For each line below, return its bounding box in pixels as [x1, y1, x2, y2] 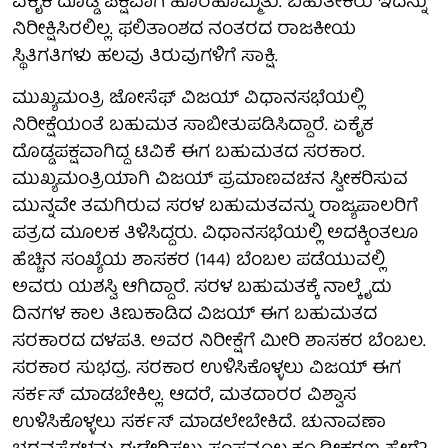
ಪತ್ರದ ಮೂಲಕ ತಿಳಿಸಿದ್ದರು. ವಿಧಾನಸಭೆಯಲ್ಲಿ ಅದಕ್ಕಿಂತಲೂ [12, 218, 418, 250]
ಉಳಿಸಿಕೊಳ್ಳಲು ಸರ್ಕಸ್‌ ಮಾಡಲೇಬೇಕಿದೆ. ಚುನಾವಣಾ [12, 407, 386, 439]
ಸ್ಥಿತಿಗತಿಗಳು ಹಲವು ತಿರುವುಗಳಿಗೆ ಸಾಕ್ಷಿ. [12, 41, 278, 73]
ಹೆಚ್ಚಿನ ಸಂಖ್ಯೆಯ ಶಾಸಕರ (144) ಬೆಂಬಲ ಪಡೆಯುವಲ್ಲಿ [12, 245, 385, 277]
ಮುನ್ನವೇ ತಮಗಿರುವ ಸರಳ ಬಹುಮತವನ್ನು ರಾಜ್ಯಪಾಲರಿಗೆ [12, 191, 418, 223]
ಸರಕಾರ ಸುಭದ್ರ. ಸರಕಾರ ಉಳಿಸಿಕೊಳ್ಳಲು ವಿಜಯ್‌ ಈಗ [12, 353, 401, 385]
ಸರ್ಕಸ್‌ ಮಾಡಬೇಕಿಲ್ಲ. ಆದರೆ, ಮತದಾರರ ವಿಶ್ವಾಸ [12, 380, 356, 412]
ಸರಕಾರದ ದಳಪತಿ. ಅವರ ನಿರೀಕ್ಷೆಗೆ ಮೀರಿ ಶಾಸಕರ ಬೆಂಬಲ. [12, 326, 426, 358]
